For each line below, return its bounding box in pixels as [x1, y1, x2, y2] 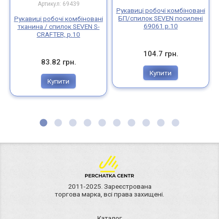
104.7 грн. [143, 49, 178, 58]
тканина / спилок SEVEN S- [17, 22, 100, 30]
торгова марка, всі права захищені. [55, 190, 164, 198]
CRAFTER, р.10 [37, 30, 80, 38]
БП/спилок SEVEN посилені [118, 14, 203, 22]
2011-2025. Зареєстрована [67, 182, 152, 191]
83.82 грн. [41, 57, 76, 66]
